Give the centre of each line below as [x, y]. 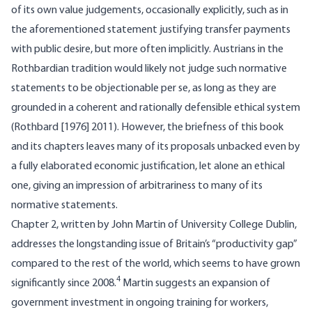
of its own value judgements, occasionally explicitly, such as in [150, 11]
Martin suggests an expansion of [195, 284]
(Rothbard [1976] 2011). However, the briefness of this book [147, 128]
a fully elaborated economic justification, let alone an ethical [148, 167]
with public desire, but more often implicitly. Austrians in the [147, 50]
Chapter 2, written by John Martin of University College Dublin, [154, 225]
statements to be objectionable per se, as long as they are [144, 89]
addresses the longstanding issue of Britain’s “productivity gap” [154, 245]
